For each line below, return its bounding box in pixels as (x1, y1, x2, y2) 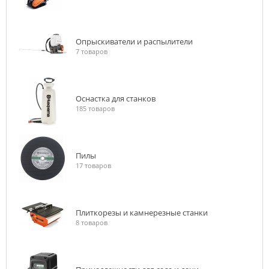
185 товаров (76, 104, 115, 113)
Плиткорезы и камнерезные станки (76, 207, 208, 218)
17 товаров (76, 161, 111, 170)
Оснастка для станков (76, 93, 156, 104)
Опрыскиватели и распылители (76, 36, 193, 47)
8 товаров (76, 218, 107, 227)
